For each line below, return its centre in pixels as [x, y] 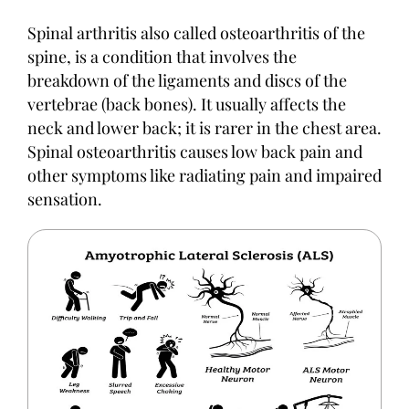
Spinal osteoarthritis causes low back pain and [195, 152]
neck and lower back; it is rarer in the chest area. [204, 128]
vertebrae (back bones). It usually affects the [187, 104]
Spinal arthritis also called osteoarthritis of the [196, 33]
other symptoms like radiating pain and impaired [204, 175]
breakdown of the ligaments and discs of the [187, 80]
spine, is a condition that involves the [162, 57]
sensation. [65, 199]
